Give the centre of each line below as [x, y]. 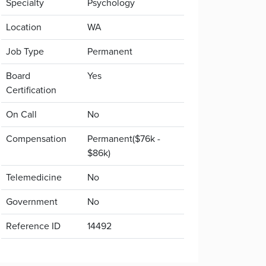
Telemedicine [34, 177]
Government [32, 202]
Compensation [36, 139]
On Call [21, 114]
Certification [31, 90]
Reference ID [33, 226]
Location [24, 27]
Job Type [25, 51]
